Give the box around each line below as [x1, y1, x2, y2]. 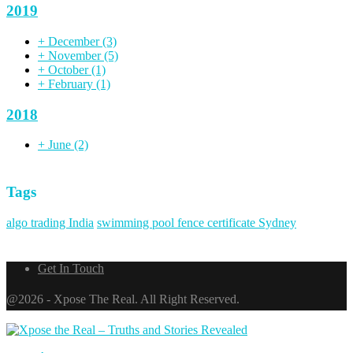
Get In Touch [38, 261, 104, 275]
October [48, 62, 91, 76]
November [48, 48, 104, 62]
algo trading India [6, 215, 94, 229]
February [48, 76, 96, 91]
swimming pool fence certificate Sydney [97, 215, 296, 229]
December [48, 34, 102, 48]
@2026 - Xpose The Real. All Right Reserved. [6, 292, 240, 306]
